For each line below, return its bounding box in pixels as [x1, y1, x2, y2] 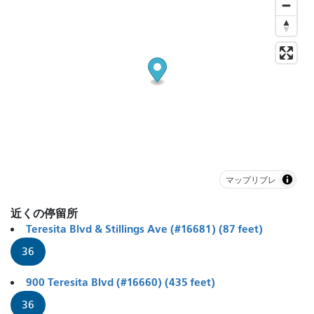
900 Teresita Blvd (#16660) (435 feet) [26, 275, 215, 289]
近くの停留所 [11, 207, 78, 221]
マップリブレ [226, 173, 276, 186]
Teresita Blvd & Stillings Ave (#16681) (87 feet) [26, 222, 263, 236]
